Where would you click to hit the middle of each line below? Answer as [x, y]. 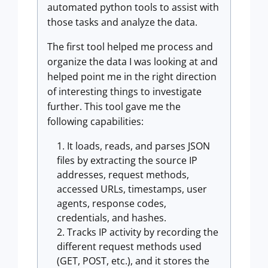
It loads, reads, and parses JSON [138, 146]
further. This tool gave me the [114, 106]
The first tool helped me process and [130, 47]
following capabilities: [95, 121]
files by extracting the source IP [127, 160]
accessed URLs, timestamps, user [132, 189]
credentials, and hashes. [112, 218]
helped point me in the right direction [132, 77]
